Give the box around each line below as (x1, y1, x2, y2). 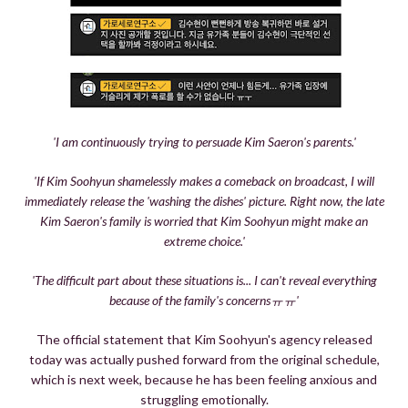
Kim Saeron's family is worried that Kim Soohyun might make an (40, 212, 368, 229)
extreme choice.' (163, 232, 245, 249)
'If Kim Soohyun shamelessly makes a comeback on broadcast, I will (34, 172, 374, 189)
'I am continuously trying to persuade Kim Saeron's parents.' (52, 133, 356, 149)
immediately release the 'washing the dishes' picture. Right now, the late (24, 192, 384, 209)
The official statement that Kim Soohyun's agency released (36, 331, 372, 347)
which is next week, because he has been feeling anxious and (31, 371, 377, 387)
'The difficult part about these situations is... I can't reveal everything (31, 271, 377, 288)
